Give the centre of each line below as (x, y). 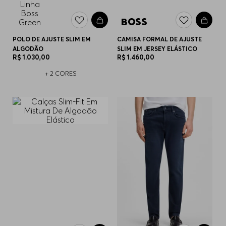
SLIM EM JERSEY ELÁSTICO (157, 49)
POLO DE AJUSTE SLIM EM (52, 39)
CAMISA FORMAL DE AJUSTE (160, 39)
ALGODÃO (28, 49)
